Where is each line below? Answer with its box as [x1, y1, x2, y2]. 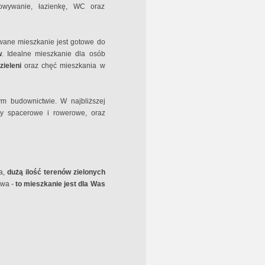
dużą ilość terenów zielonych [4, 168, 105, 176]
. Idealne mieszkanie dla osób [2, 50, 105, 58]
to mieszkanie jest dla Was [15, 180, 105, 188]
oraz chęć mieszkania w [24, 62, 105, 70]
